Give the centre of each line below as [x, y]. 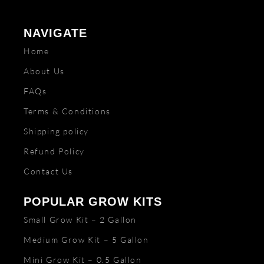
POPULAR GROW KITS [93, 201]
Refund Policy [54, 151]
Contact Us [48, 171]
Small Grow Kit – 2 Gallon [80, 219]
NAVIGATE [55, 33]
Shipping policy [56, 131]
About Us [44, 71]
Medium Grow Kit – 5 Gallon [86, 239]
